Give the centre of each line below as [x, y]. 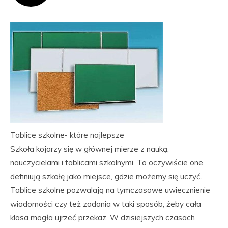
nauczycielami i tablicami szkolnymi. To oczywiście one [107, 163]
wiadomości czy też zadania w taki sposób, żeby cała [106, 204]
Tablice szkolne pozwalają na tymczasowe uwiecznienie [110, 190]
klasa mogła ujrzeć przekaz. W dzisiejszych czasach [103, 218]
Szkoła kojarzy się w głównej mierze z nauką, [90, 149]
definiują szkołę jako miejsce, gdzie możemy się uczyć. [106, 176]
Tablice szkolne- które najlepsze [67, 135]
